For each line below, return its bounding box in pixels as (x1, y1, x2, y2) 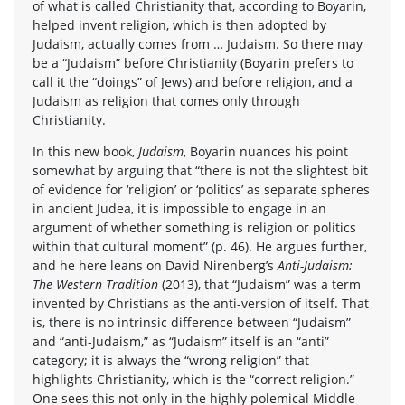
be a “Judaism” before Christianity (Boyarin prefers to (33, 53, 353, 71)
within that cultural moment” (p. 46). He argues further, (33, 237, 367, 255)
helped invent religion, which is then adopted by (33, 15, 326, 33)
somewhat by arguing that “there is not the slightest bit (33, 161, 368, 179)
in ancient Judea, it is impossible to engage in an (33, 199, 326, 217)
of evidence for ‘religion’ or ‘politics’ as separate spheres (33, 180, 370, 198)
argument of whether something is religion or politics (33, 218, 356, 236)
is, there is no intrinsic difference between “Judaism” (33, 313, 351, 331)
